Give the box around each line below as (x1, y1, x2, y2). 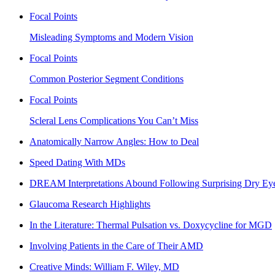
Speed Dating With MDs (29, 157, 125, 168)
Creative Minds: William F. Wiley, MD (29, 261, 179, 272)
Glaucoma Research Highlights (29, 198, 150, 209)
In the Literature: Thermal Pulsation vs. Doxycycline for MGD (29, 219, 272, 230)
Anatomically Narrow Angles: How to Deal (29, 136, 199, 147)
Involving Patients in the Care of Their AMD (29, 240, 203, 251)
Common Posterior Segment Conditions (29, 73, 184, 84)
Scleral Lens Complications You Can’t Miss (29, 115, 198, 126)
